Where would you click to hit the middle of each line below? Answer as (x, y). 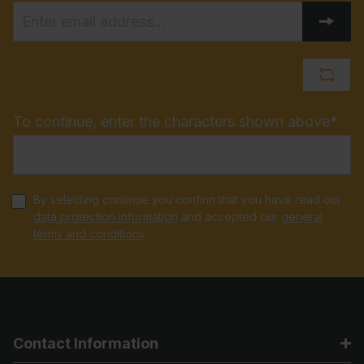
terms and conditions (89, 233)
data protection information (106, 216)
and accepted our (230, 216)
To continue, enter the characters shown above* (175, 121)
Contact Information (86, 343)
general (302, 216)
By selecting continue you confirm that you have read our (187, 199)
